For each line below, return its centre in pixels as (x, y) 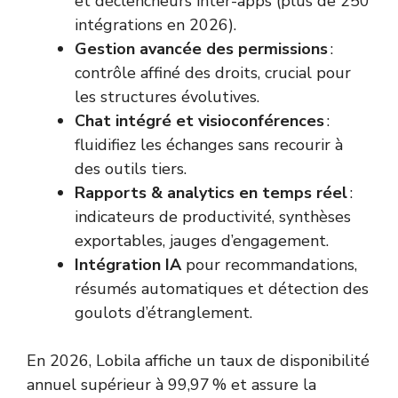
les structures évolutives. (167, 97)
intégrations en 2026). (155, 25)
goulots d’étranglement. (163, 313)
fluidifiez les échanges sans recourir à (209, 145)
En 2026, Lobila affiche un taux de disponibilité (198, 361)
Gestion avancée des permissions (201, 49)
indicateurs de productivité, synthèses (213, 217)
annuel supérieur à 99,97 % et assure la (171, 385)
